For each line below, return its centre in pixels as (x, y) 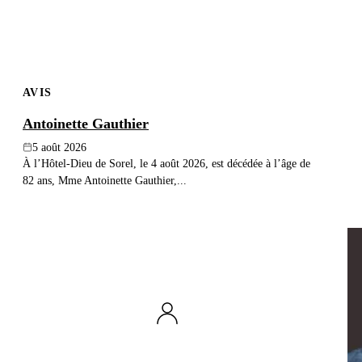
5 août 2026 (59, 147)
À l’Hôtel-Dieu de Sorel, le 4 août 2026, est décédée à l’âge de (166, 163)
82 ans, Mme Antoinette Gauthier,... (105, 180)
